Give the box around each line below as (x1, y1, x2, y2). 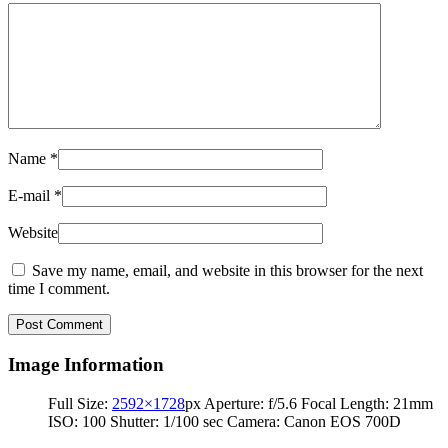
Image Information (8, 354, 164, 376)
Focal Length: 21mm (301, 394, 433, 412)
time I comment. (8, 280, 110, 298)
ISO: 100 (48, 412, 106, 430)
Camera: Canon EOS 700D (227, 412, 401, 430)
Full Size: (48, 394, 112, 412)
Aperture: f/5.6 (204, 394, 297, 412)
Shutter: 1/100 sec (110, 412, 227, 430)
